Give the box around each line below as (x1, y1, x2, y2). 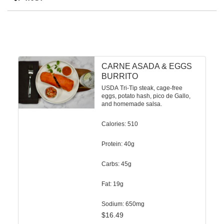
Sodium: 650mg (101, 200, 144, 207)
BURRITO (101, 72, 138, 80)
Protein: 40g (101, 140, 134, 147)
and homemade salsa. (101, 100, 162, 107)
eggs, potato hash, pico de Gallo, (101, 92, 190, 99)
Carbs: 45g (101, 160, 131, 167)
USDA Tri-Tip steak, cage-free (101, 84, 182, 91)
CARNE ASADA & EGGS (101, 62, 192, 70)
